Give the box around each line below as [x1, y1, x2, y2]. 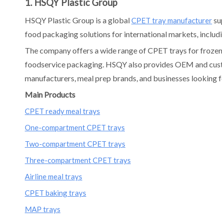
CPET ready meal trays [25, 107, 100, 115]
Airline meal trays [25, 172, 82, 181]
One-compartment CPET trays [25, 123, 125, 132]
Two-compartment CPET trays [25, 139, 125, 148]
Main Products [25, 90, 75, 99]
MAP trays [25, 205, 60, 214]
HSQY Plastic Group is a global [25, 15, 131, 25]
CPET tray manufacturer [131, 16, 212, 25]
